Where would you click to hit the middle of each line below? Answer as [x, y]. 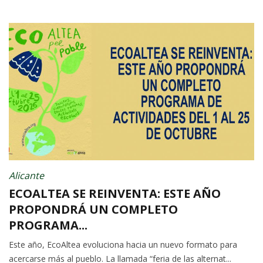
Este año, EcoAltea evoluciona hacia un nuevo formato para [123, 245]
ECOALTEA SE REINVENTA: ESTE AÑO [115, 194]
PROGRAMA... [48, 225]
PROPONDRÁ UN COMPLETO [93, 210]
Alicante [26, 176]
